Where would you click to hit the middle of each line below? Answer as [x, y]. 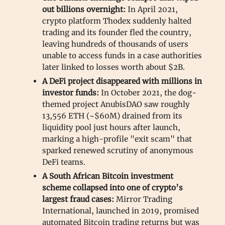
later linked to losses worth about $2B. [114, 67]
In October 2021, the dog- [149, 92]
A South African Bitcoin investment [108, 176]
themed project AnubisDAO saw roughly [116, 104]
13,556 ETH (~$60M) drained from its [112, 116]
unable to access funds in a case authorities [122, 55]
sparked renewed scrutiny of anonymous [118, 150]
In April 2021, [152, 9]
